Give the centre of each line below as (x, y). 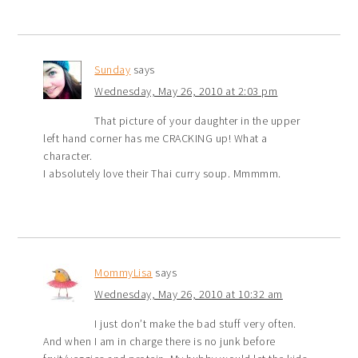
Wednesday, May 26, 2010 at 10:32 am (189, 294)
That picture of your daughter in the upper (197, 120)
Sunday (113, 69)
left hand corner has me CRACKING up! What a (155, 138)
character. (68, 155)
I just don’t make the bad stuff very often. (195, 323)
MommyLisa (123, 272)
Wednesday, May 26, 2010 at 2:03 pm (186, 91)
